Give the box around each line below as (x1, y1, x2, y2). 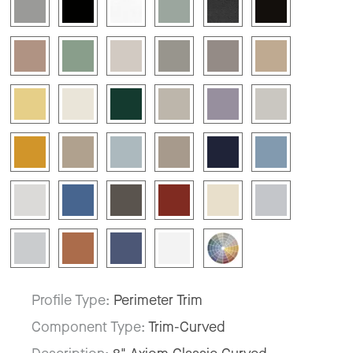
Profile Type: (32, 290, 113, 310)
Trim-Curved (148, 317, 225, 336)
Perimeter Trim (113, 290, 203, 310)
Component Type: (32, 317, 148, 336)
